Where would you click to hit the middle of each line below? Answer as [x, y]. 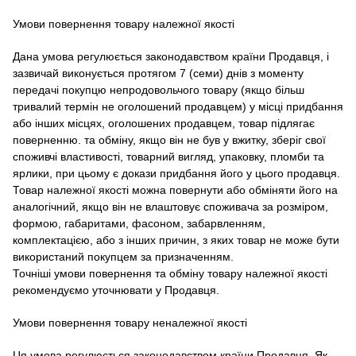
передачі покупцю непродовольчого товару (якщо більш [159, 89]
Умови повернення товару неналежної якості [130, 322]
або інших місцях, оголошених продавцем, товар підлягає [164, 123]
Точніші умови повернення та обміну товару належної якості [170, 273]
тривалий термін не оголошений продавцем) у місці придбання [178, 106]
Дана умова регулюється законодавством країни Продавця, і [171, 56]
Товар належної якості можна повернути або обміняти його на [175, 190]
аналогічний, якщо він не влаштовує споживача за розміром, [170, 206]
